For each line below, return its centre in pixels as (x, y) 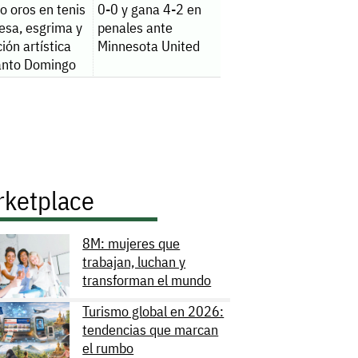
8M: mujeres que (131, 244)
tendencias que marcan (151, 330)
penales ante (135, 28)
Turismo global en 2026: (153, 312)
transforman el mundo (147, 280)
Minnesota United (148, 46)
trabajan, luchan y (134, 262)
